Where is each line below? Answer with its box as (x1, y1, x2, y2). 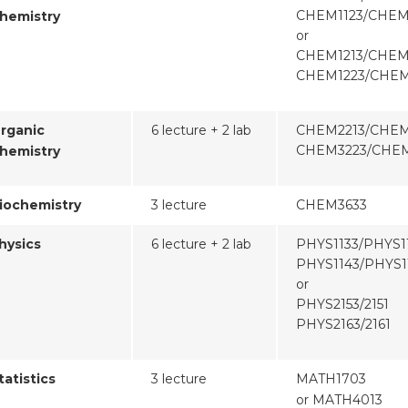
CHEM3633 (296, 197, 367, 214)
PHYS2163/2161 (296, 316, 391, 333)
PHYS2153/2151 (296, 296, 389, 313)
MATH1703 (296, 371, 366, 388)
